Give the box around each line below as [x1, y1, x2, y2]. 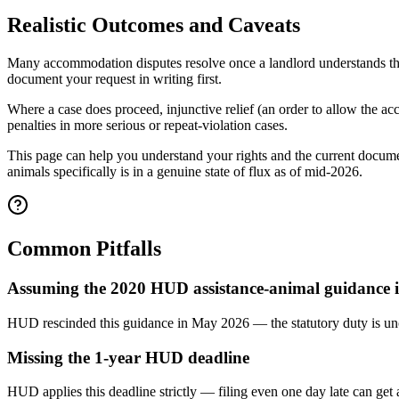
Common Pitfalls [7, 237, 161, 261]
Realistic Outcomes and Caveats [7, 13, 300, 37]
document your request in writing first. [7, 71, 222, 87]
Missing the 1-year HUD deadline [7, 347, 249, 367]
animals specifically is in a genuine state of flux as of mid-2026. [7, 164, 362, 180]
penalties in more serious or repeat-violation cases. [7, 118, 288, 134]
